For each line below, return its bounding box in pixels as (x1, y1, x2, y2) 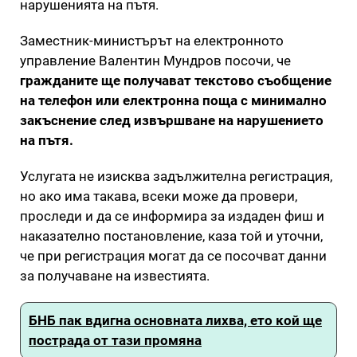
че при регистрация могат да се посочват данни (20, 247, 327, 264)
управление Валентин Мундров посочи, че (20, 52, 291, 69)
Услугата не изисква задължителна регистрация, (20, 167, 332, 184)
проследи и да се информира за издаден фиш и (20, 207, 324, 224)
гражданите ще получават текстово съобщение (20, 72, 331, 88)
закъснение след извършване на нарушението (20, 112, 324, 128)
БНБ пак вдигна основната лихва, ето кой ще (29, 312, 322, 328)
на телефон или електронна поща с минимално (20, 92, 327, 108)
